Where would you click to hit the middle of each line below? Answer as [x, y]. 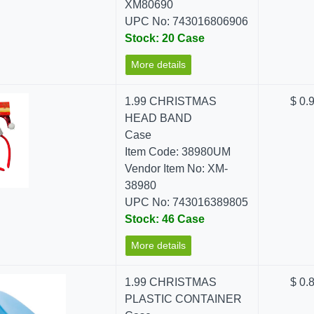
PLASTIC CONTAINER [184, 299]
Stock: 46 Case [165, 219]
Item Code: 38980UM [178, 152]
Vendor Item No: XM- [177, 169]
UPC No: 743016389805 [187, 202]
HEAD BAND [159, 118]
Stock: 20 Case [165, 38]
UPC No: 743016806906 [187, 21]
